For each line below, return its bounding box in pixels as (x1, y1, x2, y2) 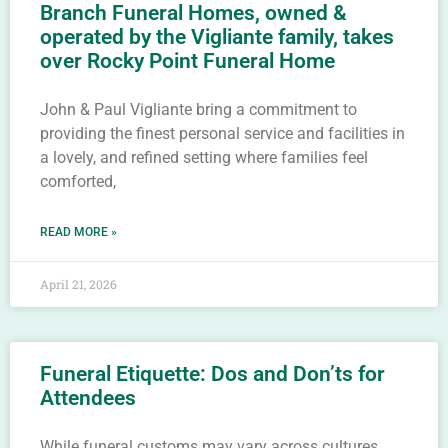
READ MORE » (40, 225, 117, 239)
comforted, (40, 172, 116, 191)
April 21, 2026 (40, 276, 117, 292)
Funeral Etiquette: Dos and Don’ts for (40, 362, 385, 386)
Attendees (40, 386, 136, 410)
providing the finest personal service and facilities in (40, 124, 405, 143)
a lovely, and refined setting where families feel (40, 148, 368, 167)
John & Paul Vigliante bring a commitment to (40, 100, 357, 119)
